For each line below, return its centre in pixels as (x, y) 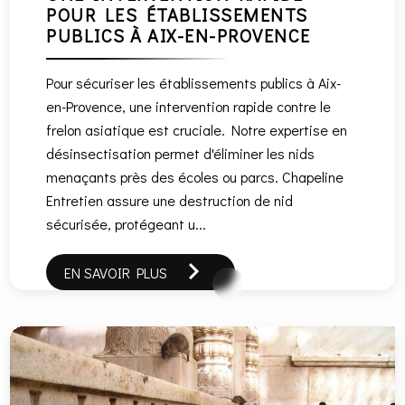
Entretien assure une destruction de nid (170, 200)
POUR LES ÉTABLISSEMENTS (177, 14)
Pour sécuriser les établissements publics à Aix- (194, 82)
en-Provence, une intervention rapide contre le (189, 106)
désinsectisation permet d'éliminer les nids (181, 153)
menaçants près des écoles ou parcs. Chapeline (195, 176)
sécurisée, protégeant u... (127, 223)
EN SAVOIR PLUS (116, 272)
